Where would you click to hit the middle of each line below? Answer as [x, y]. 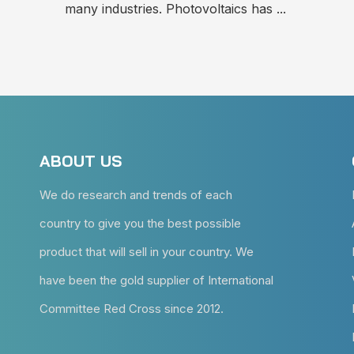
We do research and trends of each [136, 194]
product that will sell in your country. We [147, 251]
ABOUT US [81, 160]
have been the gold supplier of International [156, 280]
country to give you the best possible [140, 223]
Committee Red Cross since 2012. [132, 308]
